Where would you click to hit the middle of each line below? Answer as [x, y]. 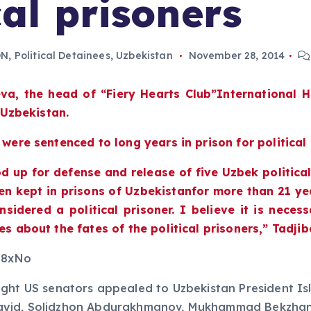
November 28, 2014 [237, 56]
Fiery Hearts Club [159, 94]
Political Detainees [62, 56]
